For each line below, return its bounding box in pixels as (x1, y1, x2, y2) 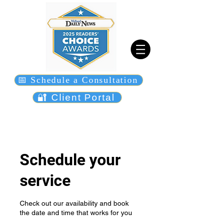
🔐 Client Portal (37, 92, 115, 103)
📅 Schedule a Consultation (17, 75, 138, 85)
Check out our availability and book (20, 199, 129, 207)
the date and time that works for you (20, 209, 132, 217)
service (20, 171, 71, 190)
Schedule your (20, 150, 121, 169)
